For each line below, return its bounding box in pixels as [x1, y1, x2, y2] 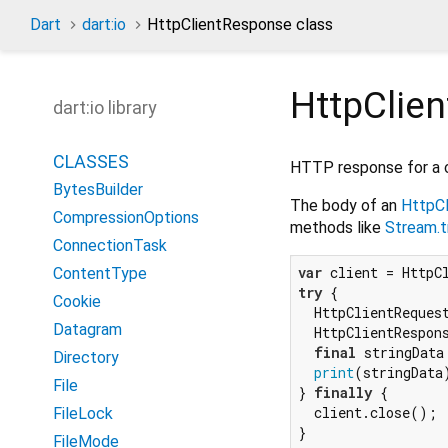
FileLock [53, 404, 113, 423]
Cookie [53, 292, 101, 311]
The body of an [290, 195, 401, 215]
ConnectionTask [53, 236, 167, 255]
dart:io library [53, 97, 157, 118]
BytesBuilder [53, 180, 143, 199]
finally [314, 382, 372, 402]
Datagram [53, 320, 122, 339]
